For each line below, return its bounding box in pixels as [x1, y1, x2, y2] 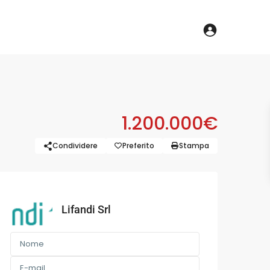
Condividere [52, 140, 98, 151]
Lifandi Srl [61, 203, 111, 216]
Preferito [122, 140, 154, 151]
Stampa [179, 140, 209, 151]
